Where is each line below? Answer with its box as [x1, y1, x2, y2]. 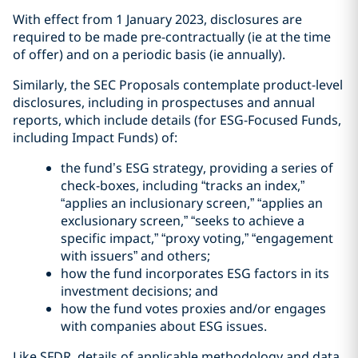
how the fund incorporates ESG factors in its [61, 265, 329, 282]
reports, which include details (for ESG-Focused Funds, [13, 111, 341, 129]
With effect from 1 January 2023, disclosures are [13, 10, 302, 28]
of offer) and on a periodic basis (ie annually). [13, 46, 285, 63]
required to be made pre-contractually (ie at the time [13, 28, 331, 46]
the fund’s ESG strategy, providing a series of [61, 159, 333, 177]
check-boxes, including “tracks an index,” [61, 177, 304, 194]
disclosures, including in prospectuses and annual [13, 93, 315, 111]
